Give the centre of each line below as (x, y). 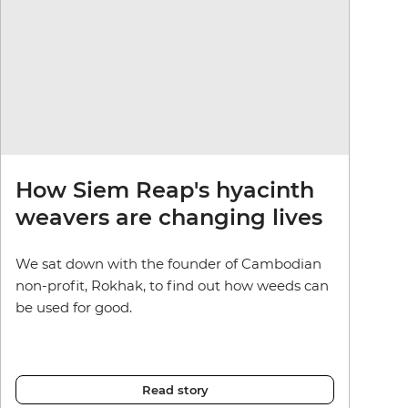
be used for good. (74, 308)
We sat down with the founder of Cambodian (168, 264)
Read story (175, 390)
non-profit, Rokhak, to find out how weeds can (172, 286)
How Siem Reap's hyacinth (165, 190)
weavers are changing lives (169, 218)
